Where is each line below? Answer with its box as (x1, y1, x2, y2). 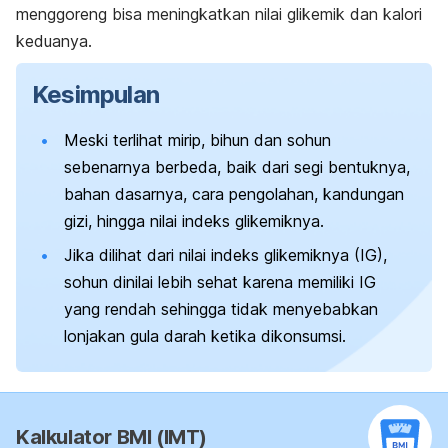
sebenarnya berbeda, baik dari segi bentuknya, (64, 157, 410, 178)
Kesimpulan (32, 80, 159, 110)
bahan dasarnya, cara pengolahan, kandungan (64, 184, 404, 205)
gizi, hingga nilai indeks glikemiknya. (64, 211, 324, 232)
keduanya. (16, 31, 92, 52)
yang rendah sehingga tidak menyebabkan (64, 298, 378, 319)
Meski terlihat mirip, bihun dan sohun (64, 130, 331, 151)
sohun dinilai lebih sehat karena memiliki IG (64, 271, 376, 292)
